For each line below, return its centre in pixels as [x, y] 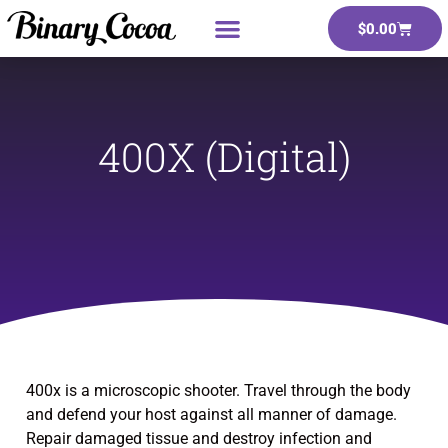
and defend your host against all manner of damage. [211, 414]
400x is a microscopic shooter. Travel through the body [218, 390]
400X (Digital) [224, 156]
